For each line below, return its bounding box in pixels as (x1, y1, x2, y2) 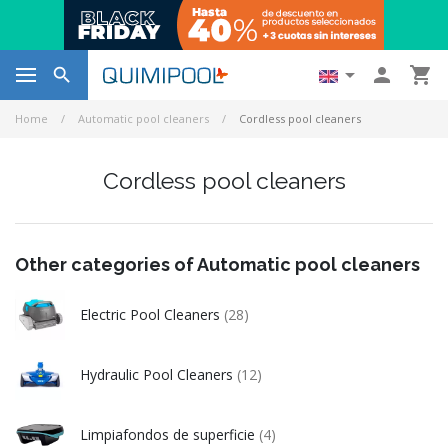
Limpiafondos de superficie (80, 425, 259, 444)
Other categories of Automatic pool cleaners (15, 254, 420, 275)
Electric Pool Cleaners (80, 305, 224, 324)
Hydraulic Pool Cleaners (80, 365, 237, 384)
